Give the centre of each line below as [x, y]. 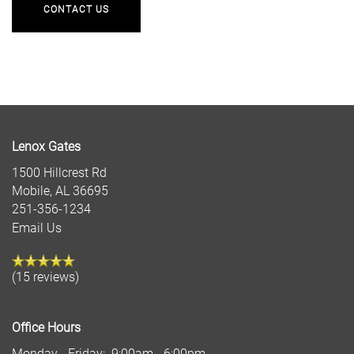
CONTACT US [76, 8]
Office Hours [46, 326]
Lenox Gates [46, 145]
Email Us [37, 227]
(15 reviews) [45, 276]
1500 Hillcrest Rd [59, 171]
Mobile [31, 190]
